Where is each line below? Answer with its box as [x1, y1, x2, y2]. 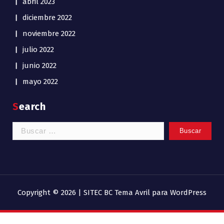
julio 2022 [22, 44, 54, 54]
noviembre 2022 [22, 28, 75, 38]
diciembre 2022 [22, 12, 72, 22]
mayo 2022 [22, 76, 58, 86]
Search [18, 100, 45, 112]
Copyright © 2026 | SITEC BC [17, 187, 114, 197]
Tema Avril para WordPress [114, 187, 206, 197]
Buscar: [12, 122, 37, 131]
